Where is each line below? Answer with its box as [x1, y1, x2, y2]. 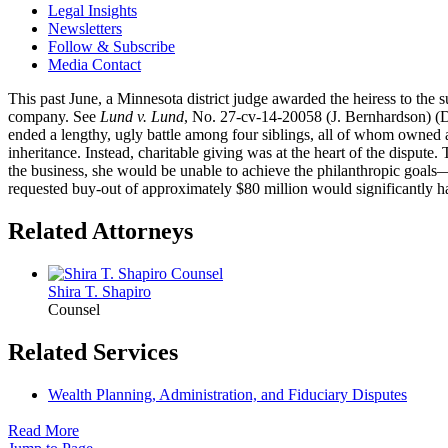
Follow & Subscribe [48, 37, 175, 55]
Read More [8, 422, 79, 440]
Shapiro [102, 282, 151, 300]
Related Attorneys [8, 217, 193, 244]
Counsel [48, 300, 100, 318]
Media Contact [48, 55, 141, 73]
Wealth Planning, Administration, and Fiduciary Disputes [48, 385, 407, 403]
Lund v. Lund [100, 107, 184, 125]
